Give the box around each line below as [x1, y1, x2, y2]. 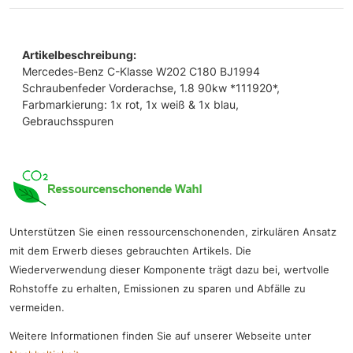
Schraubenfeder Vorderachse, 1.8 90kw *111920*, [22, 80, 280, 95]
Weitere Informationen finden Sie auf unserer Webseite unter [9, 329, 311, 342]
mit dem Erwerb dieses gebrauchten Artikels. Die [9, 244, 251, 257]
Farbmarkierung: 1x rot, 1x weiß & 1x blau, [22, 97, 239, 111]
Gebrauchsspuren [22, 113, 113, 128]
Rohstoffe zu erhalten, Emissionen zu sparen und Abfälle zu [9, 282, 306, 295]
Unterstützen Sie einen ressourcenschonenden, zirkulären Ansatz [9, 225, 336, 238]
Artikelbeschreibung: [22, 47, 136, 61]
